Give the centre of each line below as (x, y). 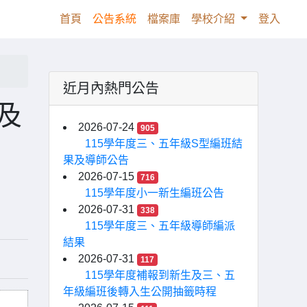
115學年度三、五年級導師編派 (160, 226)
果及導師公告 (96, 160)
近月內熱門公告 (111, 88)
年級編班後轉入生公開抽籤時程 (140, 292)
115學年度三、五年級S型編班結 (164, 144)
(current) (101, 18)
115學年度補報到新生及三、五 (160, 275)
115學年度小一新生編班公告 (155, 193)
